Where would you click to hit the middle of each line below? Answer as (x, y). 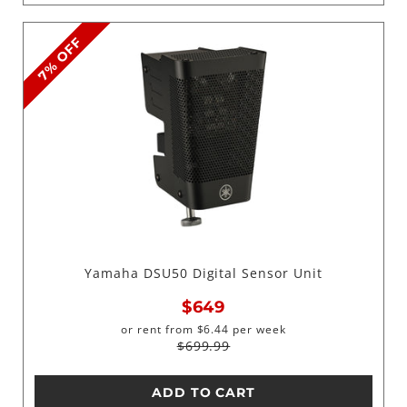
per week (258, 329)
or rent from (157, 329)
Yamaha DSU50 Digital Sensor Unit (203, 273)
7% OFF (60, 59)
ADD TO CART (203, 392)
